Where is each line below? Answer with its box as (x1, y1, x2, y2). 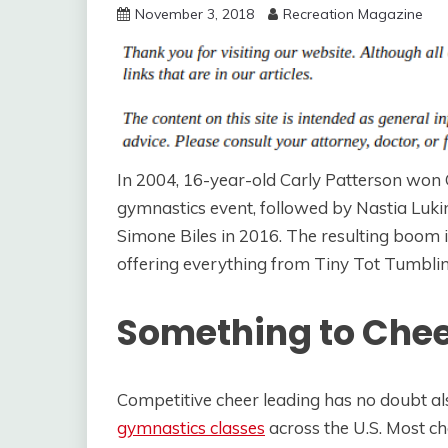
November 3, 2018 (135, 4, 254, 23)
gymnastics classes (117, 416, 265, 438)
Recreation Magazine (283, 4, 423, 23)
